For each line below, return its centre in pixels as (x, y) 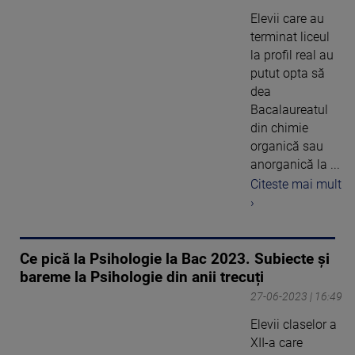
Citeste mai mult (296, 184)
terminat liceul (290, 37)
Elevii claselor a (294, 324)
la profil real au (292, 55)
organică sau (287, 146)
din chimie (279, 128)
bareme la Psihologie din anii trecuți (142, 277)
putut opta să (288, 73)
